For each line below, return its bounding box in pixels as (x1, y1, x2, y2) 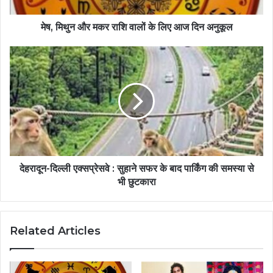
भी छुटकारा (117, 176, 156, 188)
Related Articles (10, 224, 101, 238)
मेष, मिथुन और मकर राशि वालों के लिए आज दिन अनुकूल (40, 21, 233, 34)
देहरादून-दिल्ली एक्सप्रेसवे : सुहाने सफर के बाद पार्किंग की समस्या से (19, 163, 254, 175)
